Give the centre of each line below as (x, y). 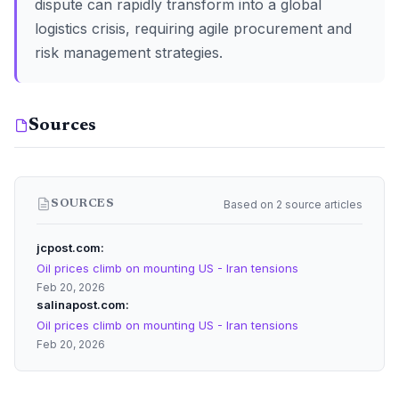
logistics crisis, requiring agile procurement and (193, 28)
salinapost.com (81, 305)
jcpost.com (69, 248)
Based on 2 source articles (293, 204)
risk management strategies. (129, 53)
